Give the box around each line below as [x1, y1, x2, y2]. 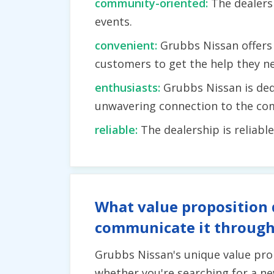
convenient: [95, 38, 160, 53]
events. [95, 14, 132, 29]
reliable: [95, 122, 141, 137]
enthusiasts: [95, 80, 163, 95]
